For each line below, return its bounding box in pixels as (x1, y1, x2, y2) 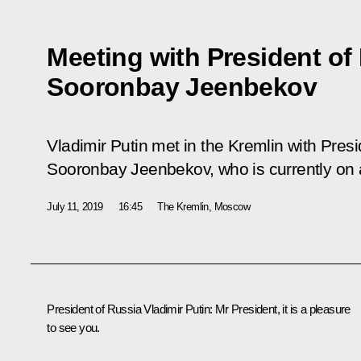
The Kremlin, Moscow (157, 200, 251, 213)
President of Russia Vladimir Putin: (47, 301, 213, 316)
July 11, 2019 (47, 200, 103, 213)
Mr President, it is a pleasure (212, 301, 351, 316)
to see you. (47, 320, 100, 334)
